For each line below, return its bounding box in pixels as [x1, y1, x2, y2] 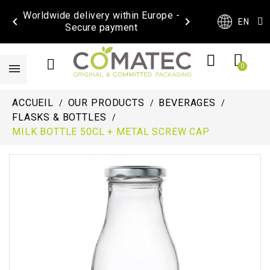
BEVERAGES [159, 97, 216, 109]
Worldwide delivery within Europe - [23, 10, 180, 21]
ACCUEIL [12, 97, 54, 109]
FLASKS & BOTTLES [12, 111, 107, 124]
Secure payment [65, 22, 137, 33]
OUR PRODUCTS [67, 97, 145, 109]
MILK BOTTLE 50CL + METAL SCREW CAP [12, 126, 210, 138]
